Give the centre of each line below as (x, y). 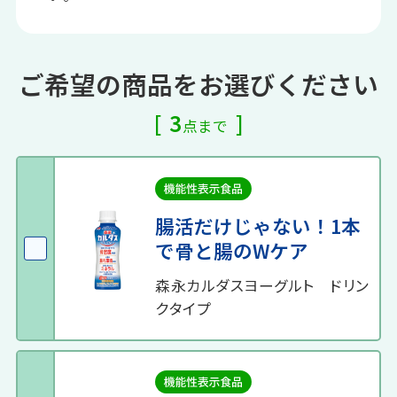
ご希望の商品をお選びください (198, 84)
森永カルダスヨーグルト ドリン (262, 286)
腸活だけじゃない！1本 (258, 226)
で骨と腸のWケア (232, 251)
